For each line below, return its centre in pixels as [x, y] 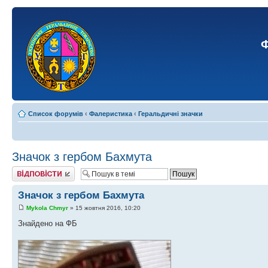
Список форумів [56, 114]
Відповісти [28, 170]
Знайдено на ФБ [48, 224]
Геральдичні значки [170, 114]
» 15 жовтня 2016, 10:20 [104, 208]
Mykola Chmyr [47, 208]
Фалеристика [111, 114]
